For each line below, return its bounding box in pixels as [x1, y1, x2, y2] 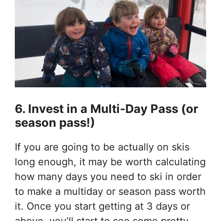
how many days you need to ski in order [15, 171, 201, 183]
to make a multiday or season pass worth [15, 185, 206, 198]
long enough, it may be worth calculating [15, 156, 206, 168]
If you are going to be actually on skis [15, 141, 189, 153]
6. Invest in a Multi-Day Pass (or [15, 102, 198, 116]
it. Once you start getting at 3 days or [15, 200, 190, 213]
